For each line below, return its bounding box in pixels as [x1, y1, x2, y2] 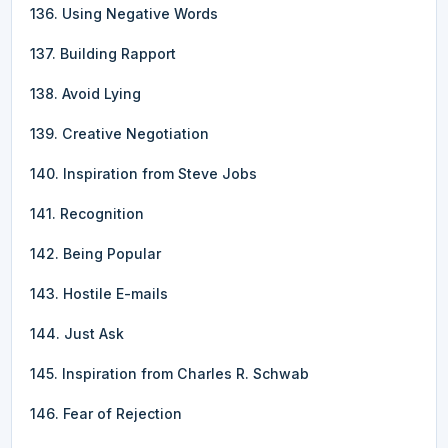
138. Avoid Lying [30, 84, 141, 102]
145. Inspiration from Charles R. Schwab [30, 364, 309, 382]
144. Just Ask [30, 324, 124, 342]
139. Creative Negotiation [30, 124, 209, 142]
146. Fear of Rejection [30, 404, 182, 422]
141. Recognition [30, 204, 144, 222]
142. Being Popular [30, 244, 161, 262]
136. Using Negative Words [30, 4, 218, 22]
